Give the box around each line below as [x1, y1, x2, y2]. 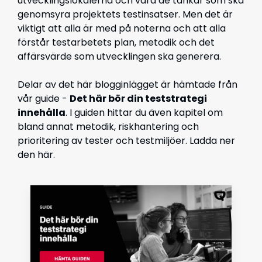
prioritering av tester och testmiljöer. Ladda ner [18, 134, 235, 147]
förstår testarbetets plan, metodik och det [18, 36, 215, 49]
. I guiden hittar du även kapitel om [65, 106, 223, 119]
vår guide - [18, 92, 70, 105]
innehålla [18, 106, 65, 119]
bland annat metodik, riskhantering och [18, 120, 199, 133]
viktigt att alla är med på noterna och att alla [18, 22, 226, 35]
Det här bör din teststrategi [70, 92, 207, 105]
